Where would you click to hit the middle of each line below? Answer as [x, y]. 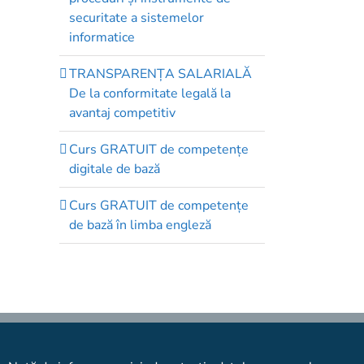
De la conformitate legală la [150, 94]
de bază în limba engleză [140, 225]
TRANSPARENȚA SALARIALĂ [160, 74]
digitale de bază [115, 169]
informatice [102, 38]
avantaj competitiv [122, 113]
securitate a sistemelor [136, 18]
